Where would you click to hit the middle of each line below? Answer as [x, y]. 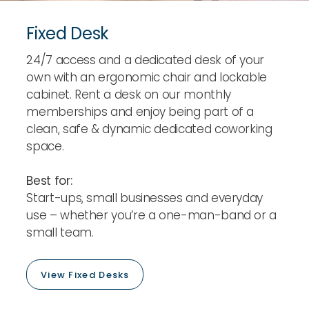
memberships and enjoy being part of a [140, 111]
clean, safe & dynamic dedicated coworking [149, 129]
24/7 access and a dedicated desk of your [146, 60]
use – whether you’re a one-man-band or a [152, 216]
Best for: [49, 181]
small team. [60, 233]
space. [45, 146]
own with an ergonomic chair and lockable [147, 77]
